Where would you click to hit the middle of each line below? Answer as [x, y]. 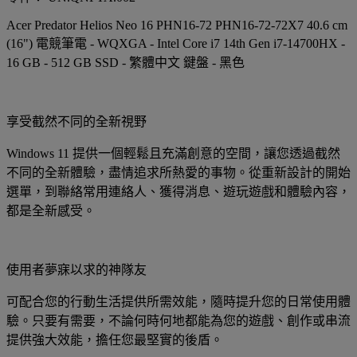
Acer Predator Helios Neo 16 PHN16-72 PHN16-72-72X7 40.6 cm [177, 25]
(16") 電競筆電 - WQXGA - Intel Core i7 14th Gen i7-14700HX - [176, 43]
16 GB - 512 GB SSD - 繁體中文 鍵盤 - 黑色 [126, 62]
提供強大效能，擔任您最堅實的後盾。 [115, 339]
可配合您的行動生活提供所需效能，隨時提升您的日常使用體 [178, 301]
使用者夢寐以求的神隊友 [76, 269]
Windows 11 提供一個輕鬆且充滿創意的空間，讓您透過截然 [173, 153]
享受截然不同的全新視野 [76, 121]
